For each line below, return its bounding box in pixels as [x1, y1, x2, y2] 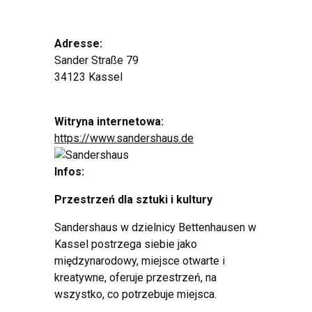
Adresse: [54, 37, 102, 51]
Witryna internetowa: [54, 115, 164, 129]
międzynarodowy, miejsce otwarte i [54, 254, 225, 268]
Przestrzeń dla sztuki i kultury [54, 193, 212, 207]
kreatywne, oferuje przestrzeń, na [54, 271, 217, 285]
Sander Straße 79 [54, 54, 139, 68]
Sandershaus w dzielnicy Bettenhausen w [54, 221, 256, 235]
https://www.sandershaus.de [54, 132, 194, 146]
